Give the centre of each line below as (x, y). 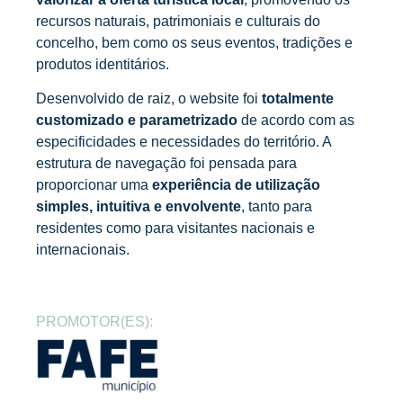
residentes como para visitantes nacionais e (175, 228)
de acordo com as (296, 121)
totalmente (298, 99)
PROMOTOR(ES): (94, 322)
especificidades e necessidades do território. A (184, 142)
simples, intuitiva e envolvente (139, 207)
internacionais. (83, 250)
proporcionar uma (94, 185)
